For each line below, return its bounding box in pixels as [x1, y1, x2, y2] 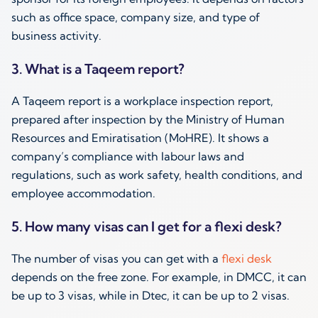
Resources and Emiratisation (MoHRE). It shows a [11, 131, 269, 146]
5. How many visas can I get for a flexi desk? [11, 218, 282, 236]
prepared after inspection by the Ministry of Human [11, 112, 285, 127]
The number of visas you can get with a [11, 251, 221, 266]
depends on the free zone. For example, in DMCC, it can [11, 270, 307, 285]
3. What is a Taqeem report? [11, 60, 185, 78]
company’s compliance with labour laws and [11, 149, 244, 164]
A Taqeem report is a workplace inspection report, [11, 94, 273, 109]
